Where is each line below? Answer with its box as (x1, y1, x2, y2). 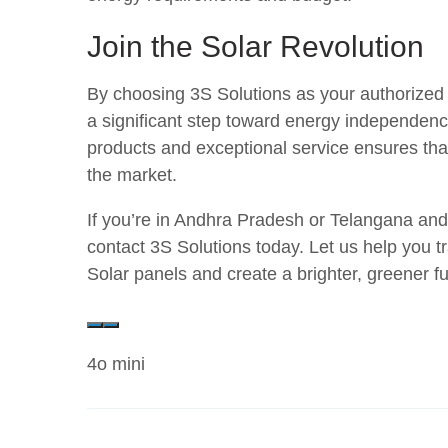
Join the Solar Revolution (87, 30, 424, 63)
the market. (87, 165, 177, 185)
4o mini (87, 354, 145, 374)
